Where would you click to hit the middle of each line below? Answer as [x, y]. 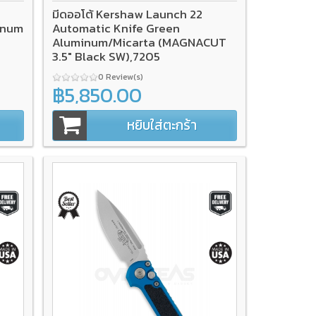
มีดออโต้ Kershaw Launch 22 [128, 14]
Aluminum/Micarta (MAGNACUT [140, 42]
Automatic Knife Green [116, 28]
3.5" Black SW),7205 [107, 56]
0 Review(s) [122, 77]
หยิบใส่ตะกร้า [162, 125]
